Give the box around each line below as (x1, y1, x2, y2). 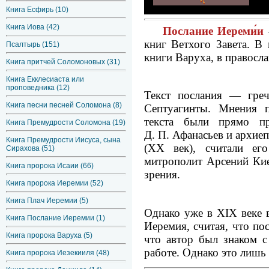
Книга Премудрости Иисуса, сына (6, 136, 121, 144)
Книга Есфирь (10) (6, 5, 68, 14)
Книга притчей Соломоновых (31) (6, 58, 120, 66)
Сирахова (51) (6, 144, 55, 153)
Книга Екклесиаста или (6, 75, 84, 83)
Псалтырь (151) (6, 40, 59, 49)
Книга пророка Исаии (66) (6, 162, 94, 170)
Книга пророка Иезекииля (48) (6, 249, 109, 257)
